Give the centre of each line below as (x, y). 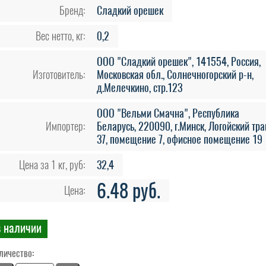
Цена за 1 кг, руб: (52, 164)
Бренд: (72, 10)
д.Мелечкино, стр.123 (139, 87)
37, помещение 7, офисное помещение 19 (179, 139)
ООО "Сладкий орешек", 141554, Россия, (178, 61)
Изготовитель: (58, 74)
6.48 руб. (128, 190)
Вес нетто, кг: (60, 36)
